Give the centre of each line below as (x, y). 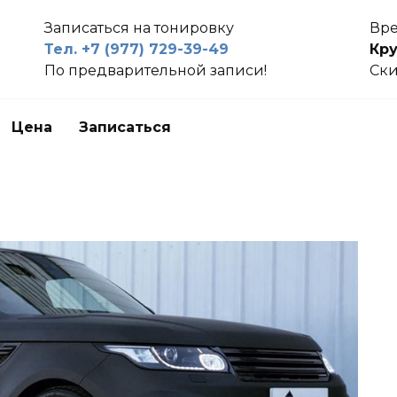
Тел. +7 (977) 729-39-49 (137, 49)
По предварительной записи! (156, 70)
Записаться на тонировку (140, 28)
